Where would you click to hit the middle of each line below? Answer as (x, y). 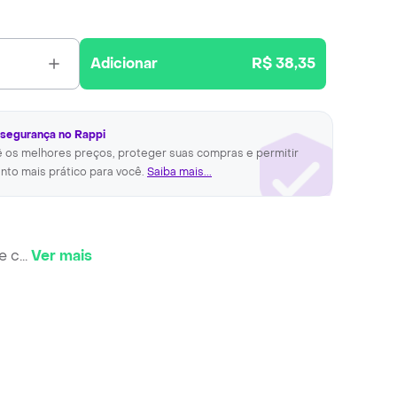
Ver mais (62, 256)
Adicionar (125, 63)
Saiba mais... (179, 172)
